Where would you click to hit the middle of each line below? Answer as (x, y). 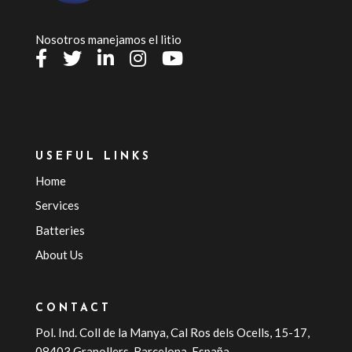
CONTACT (73, 308)
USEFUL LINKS (93, 156)
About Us (59, 255)
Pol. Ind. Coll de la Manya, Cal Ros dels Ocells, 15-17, (172, 332)
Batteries (60, 230)
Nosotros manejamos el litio (108, 40)
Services (57, 205)
